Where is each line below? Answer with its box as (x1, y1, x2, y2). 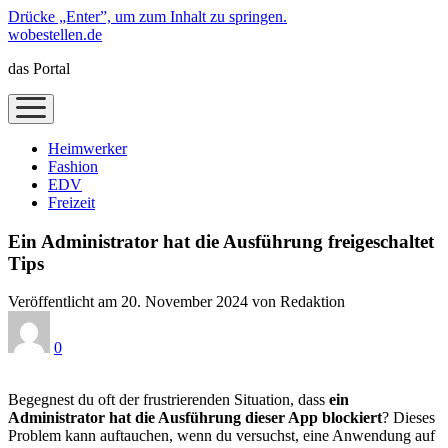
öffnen (15, 111, 51, 126)
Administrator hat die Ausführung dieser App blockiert (8, 409, 382, 427)
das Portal (8, 60, 70, 77)
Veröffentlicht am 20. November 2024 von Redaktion (8, 293, 345, 311)
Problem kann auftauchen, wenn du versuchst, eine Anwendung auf (8, 427, 435, 445)
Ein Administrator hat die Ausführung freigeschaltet (8, 230, 434, 252)
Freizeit (48, 194, 95, 211)
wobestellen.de (8, 26, 102, 43)
